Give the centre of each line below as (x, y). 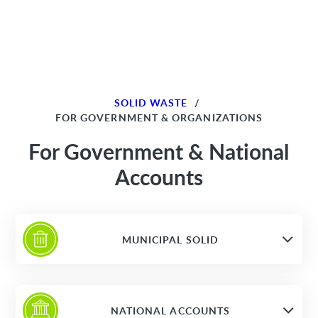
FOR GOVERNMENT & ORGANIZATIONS (159, 117)
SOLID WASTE (151, 103)
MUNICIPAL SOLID (170, 239)
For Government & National (159, 151)
